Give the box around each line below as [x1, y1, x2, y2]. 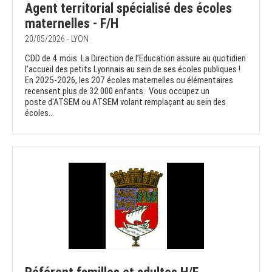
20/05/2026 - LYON [25, 34, 89, 44]
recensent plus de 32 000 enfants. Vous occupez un [25, 86, 209, 97]
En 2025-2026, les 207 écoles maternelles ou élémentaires [25, 75, 233, 86]
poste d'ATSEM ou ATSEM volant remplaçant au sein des [25, 97, 226, 108]
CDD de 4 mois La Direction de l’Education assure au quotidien [25, 53, 246, 64]
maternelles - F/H [25, 16, 118, 32]
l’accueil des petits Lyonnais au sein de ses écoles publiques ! [25, 64, 240, 75]
